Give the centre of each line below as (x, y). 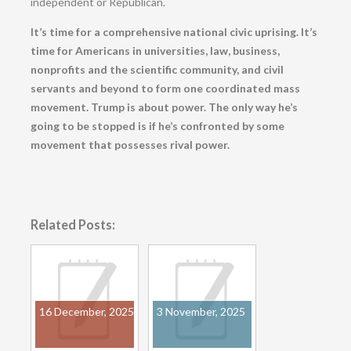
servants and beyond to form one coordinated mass (165, 88)
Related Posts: (72, 224)
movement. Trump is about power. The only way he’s (164, 107)
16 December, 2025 (86, 312)
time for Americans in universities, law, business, (155, 50)
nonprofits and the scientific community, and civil (157, 69)
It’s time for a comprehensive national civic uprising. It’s (174, 31)
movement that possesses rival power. (130, 144)
